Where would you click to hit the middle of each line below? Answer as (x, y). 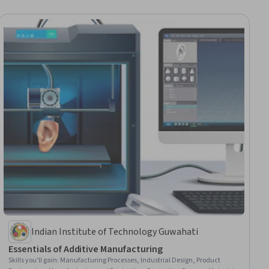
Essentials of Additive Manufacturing (131, 249)
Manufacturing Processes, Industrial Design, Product (141, 260)
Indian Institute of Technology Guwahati (115, 231)
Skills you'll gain (33, 260)
